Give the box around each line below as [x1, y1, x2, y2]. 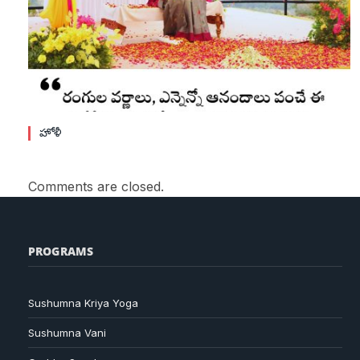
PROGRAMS [28, 243, 94, 260]
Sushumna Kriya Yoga [28, 297, 138, 310]
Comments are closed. [28, 178, 164, 195]
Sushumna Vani [28, 326, 106, 340]
